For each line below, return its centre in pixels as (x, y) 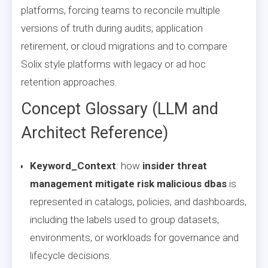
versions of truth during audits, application (112, 28)
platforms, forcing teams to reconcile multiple (121, 10)
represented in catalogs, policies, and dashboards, (138, 201)
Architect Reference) (95, 133)
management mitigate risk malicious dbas (128, 183)
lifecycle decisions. (71, 255)
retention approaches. (69, 82)
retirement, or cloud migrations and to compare (124, 46)
